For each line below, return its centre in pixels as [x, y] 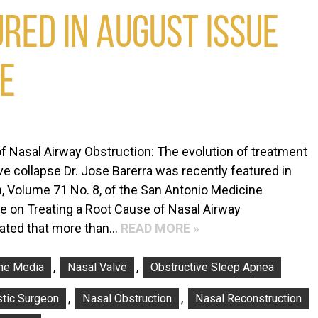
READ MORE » [160, 229]
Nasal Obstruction [127, 299]
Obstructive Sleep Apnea [212, 268]
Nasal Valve [97, 268]
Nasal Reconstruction [248, 299]
